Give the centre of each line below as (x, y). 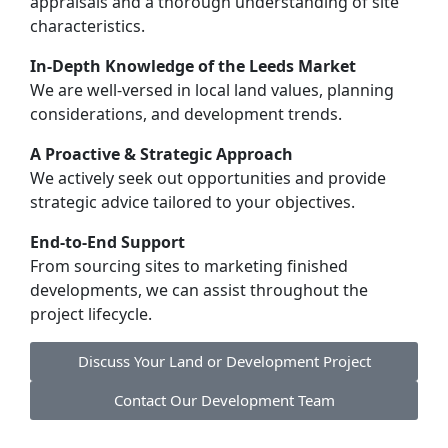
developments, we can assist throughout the (199, 289)
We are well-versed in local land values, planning (212, 89)
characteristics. (87, 25)
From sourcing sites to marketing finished (189, 265)
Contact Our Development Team (224, 399)
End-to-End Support (107, 241)
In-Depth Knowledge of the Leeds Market (193, 65)
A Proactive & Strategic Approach (161, 153)
